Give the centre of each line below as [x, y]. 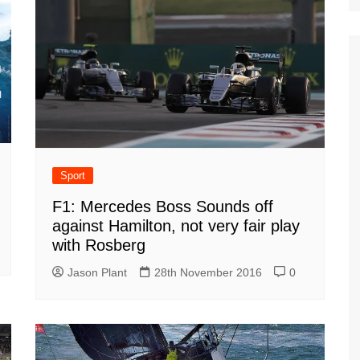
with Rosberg [99, 245]
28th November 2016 [208, 272]
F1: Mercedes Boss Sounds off [163, 206]
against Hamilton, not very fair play [176, 225]
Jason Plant [97, 272]
